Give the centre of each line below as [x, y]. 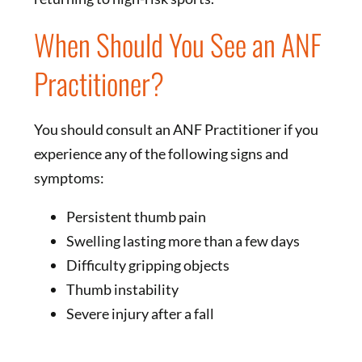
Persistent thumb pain [136, 217]
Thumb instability [122, 290]
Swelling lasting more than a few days [183, 241]
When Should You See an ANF [177, 44]
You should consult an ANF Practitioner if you [176, 130]
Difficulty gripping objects [147, 265]
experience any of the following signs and [161, 154]
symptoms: [69, 178]
